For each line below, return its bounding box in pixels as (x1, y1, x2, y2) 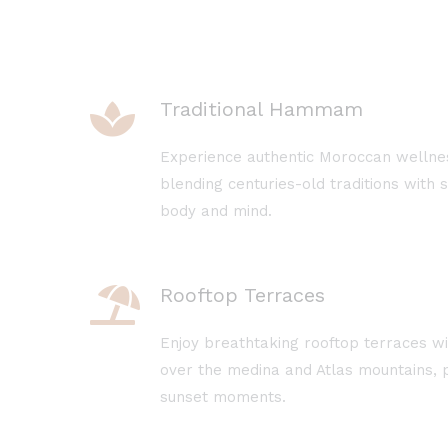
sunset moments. (159, 388, 286, 406)
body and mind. (159, 202, 272, 220)
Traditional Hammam (159, 97, 363, 121)
